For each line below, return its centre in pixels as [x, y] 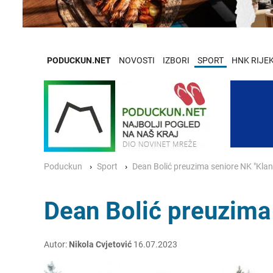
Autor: [56, 244]
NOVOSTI [137, 60]
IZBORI [176, 60]
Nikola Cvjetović [100, 244]
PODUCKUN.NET [79, 60]
